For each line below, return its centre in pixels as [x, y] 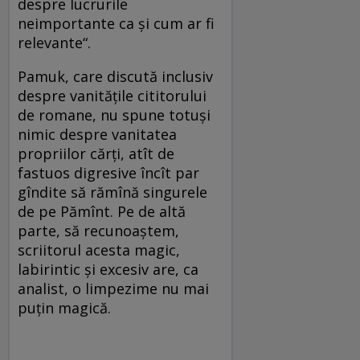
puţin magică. [64, 308]
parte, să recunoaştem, [98, 231]
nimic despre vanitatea [97, 135]
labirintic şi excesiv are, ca [108, 270]
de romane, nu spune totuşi [114, 115]
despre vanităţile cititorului [112, 96]
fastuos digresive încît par [108, 173]
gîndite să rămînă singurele [112, 192]
